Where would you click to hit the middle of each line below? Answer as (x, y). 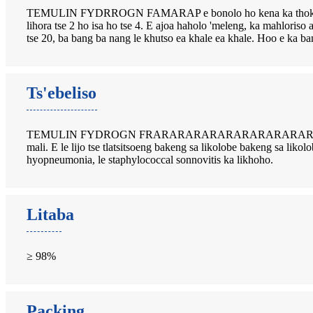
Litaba (50, 214)
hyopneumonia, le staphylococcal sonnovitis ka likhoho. (150, 159)
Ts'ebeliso (61, 93)
